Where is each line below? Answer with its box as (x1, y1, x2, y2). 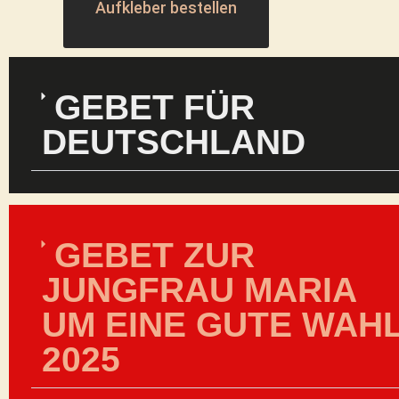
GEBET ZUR (54, 236, 255, 274)
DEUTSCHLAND (42, 123, 305, 161)
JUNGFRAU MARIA (42, 271, 356, 309)
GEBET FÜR (54, 88, 255, 126)
